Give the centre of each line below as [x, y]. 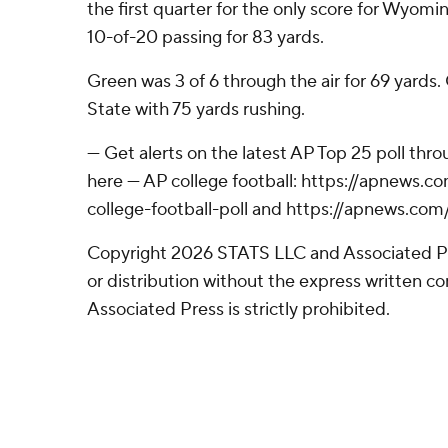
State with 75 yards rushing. [196, 109]
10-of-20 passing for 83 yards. [205, 37]
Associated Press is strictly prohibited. [238, 309]
